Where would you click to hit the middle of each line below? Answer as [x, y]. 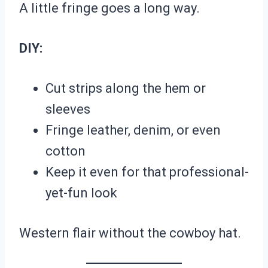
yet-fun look [81, 193]
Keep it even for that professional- [147, 172]
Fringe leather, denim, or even [133, 130]
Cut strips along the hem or [126, 89]
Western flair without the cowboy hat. [130, 233]
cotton [66, 151]
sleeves [68, 109]
